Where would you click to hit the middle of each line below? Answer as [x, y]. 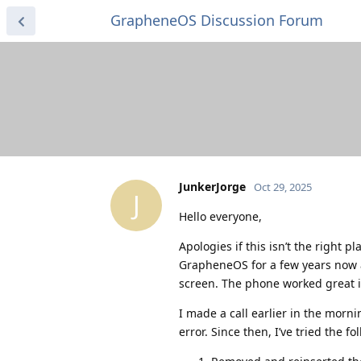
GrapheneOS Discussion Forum [217, 20]
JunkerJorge [212, 186]
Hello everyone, [220, 216]
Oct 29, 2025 [283, 187]
